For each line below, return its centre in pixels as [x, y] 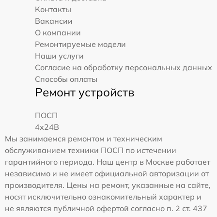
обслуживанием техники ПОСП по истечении [91, 150]
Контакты [53, 9]
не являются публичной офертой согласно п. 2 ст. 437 [106, 209]
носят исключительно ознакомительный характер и [103, 197]
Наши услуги [59, 56]
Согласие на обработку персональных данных [124, 68]
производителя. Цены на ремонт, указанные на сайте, [108, 185]
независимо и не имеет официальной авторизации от [107, 174]
